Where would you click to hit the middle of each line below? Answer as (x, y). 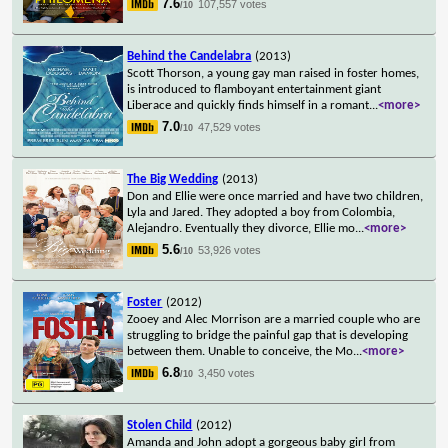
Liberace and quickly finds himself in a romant (248, 105)
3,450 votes (227, 372)
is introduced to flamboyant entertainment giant (254, 89)
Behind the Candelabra (189, 56)
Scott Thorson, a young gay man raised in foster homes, (273, 73)
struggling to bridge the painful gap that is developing (268, 335)
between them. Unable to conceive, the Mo (240, 351)
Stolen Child (160, 425)
